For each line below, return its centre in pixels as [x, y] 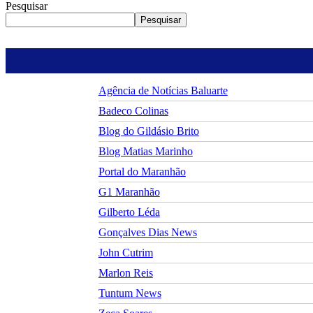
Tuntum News [130, 293]
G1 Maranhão [129, 191]
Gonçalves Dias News [147, 232]
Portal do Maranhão [142, 171]
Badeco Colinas [133, 110]
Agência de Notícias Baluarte [163, 90]
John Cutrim [125, 252]
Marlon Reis [125, 272]
